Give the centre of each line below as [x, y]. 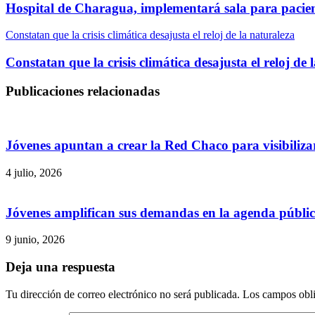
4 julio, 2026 [34, 172]
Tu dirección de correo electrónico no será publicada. [123, 294]
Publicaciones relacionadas [83, 91]
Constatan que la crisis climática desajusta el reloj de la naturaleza [150, 35]
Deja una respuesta [60, 267]
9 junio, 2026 [35, 240]
